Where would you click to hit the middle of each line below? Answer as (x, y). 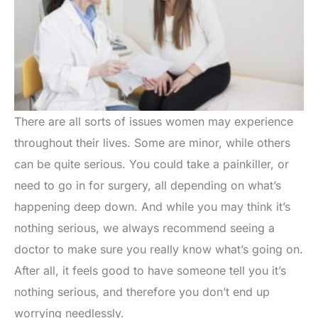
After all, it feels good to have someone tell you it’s (150, 271)
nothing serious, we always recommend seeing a (144, 228)
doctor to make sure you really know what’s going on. (159, 250)
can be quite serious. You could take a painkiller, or (152, 164)
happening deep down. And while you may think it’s (152, 207)
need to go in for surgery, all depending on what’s (148, 186)
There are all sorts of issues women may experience (154, 122)
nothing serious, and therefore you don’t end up (142, 292)
